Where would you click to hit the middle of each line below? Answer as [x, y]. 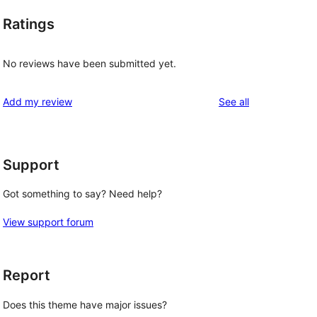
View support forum [48, 222]
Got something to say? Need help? [82, 194]
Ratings [29, 24]
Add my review [38, 101]
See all [234, 101]
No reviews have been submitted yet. [90, 63]
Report [27, 276]
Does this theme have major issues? [85, 305]
